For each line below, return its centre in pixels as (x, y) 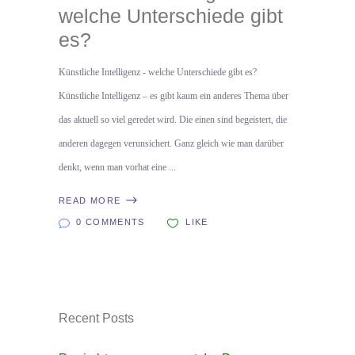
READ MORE (90, 201)
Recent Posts (96, 319)
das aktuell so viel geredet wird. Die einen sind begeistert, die (173, 119)
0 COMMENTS (111, 222)
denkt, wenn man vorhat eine (114, 167)
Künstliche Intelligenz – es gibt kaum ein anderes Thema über (174, 95)
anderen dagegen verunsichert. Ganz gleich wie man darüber (171, 143)
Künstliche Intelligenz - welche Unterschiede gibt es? (158, 72)
